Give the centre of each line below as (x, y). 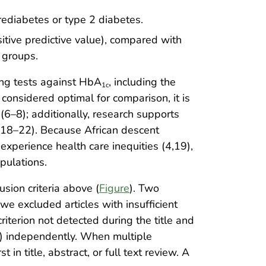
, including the (142, 82)
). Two (144, 188)
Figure (114, 188)
